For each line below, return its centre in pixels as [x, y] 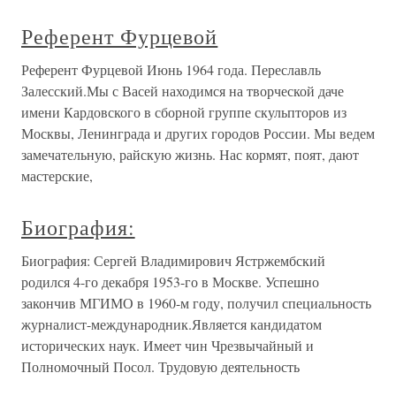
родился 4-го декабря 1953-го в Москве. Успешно [170, 282]
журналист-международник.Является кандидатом [171, 324]
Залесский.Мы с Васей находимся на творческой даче [183, 91]
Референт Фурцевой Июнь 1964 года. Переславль [171, 70]
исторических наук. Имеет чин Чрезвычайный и [168, 346]
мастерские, [57, 176]
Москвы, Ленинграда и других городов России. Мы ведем [198, 133]
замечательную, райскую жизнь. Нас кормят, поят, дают [190, 155]
